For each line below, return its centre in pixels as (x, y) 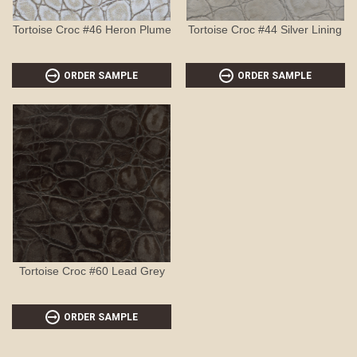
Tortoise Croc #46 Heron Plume (92, 29)
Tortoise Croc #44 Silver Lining (265, 29)
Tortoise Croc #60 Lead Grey (92, 271)
